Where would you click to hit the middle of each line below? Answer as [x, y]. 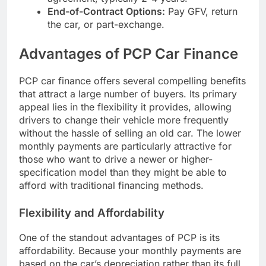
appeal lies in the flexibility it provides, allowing [125, 107]
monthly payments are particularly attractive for [125, 146]
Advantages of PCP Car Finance [129, 54]
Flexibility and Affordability [92, 213]
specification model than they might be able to [123, 172]
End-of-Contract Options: [106, 12]
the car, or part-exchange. [106, 25]
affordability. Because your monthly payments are [130, 250]
